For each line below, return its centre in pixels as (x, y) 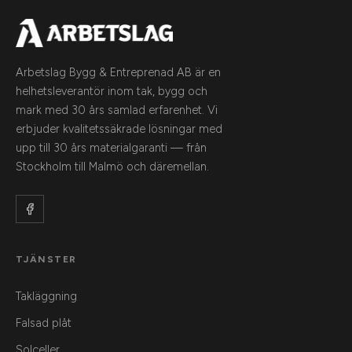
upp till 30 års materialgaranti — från (111, 148)
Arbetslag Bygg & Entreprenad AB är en (118, 73)
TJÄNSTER (46, 260)
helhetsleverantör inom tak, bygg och (112, 92)
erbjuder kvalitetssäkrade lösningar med (119, 129)
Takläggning (46, 297)
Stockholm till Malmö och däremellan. (112, 167)
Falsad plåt (44, 323)
